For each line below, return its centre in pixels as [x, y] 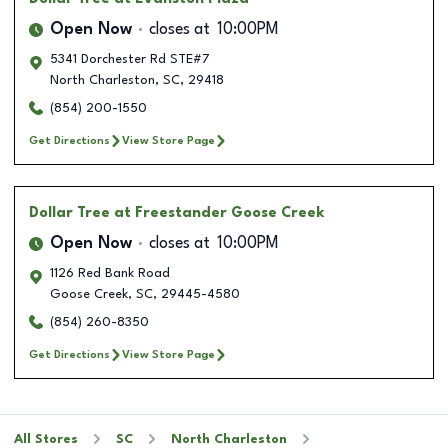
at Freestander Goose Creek [219, 212]
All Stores [46, 439]
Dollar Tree [69, 212]
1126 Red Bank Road [110, 273]
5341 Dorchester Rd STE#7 [130, 59]
